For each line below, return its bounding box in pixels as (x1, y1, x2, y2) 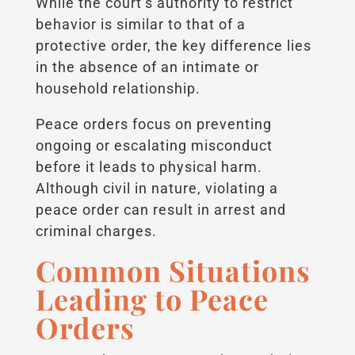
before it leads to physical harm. (35, 158, 262, 175)
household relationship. (35, 79, 200, 97)
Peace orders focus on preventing (35, 115, 272, 132)
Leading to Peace (35, 279, 269, 318)
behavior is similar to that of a (35, 15, 246, 32)
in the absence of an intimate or (35, 58, 259, 75)
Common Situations (35, 250, 311, 289)
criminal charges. (35, 222, 157, 239)
